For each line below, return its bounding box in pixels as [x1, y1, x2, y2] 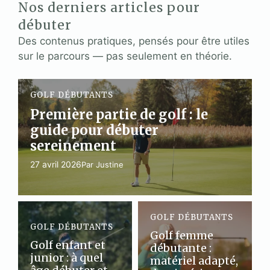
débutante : [150, 241, 212, 256]
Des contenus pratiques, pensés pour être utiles [18, 34, 250, 47]
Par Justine [81, 160, 124, 170]
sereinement [30, 137, 116, 155]
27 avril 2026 [30, 159, 81, 170]
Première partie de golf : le [30, 106, 208, 124]
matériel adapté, [150, 254, 238, 268]
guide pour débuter [30, 122, 159, 139]
